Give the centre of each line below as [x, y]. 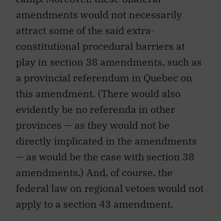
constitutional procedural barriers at [100, 46]
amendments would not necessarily [99, 14]
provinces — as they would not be [93, 125]
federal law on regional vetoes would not [110, 188]
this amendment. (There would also [98, 93]
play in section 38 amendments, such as [109, 62]
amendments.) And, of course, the [94, 172]
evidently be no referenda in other [95, 109]
